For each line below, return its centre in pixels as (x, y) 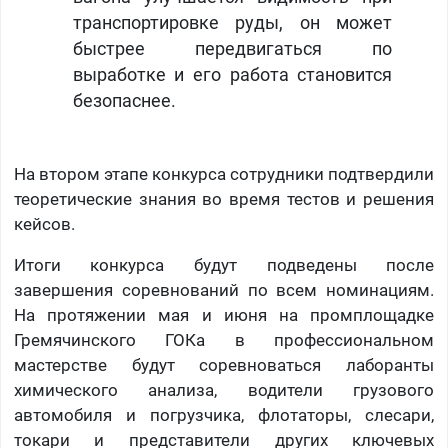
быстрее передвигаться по (232, 49)
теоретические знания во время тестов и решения (224, 199)
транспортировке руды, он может (232, 23)
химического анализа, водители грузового (224, 390)
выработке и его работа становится (232, 75)
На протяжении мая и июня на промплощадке (224, 315)
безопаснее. (124, 101)
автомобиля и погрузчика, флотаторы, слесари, (224, 415)
